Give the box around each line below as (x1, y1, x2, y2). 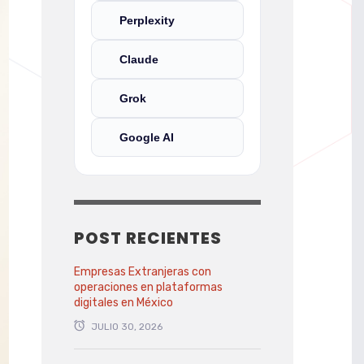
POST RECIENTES (74, 227, 222, 249)
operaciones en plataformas (74, 280, 223, 294)
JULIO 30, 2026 (91, 321, 162, 332)
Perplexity (119, 14, 175, 27)
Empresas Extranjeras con (74, 265, 211, 279)
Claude (119, 53, 158, 66)
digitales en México (74, 296, 173, 310)
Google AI (119, 131, 174, 144)
